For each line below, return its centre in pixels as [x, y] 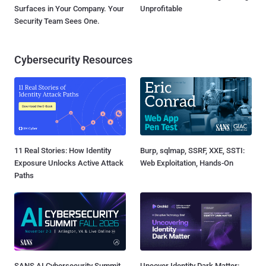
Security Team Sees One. [57, 21]
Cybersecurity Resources [73, 60]
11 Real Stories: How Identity [63, 151]
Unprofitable [161, 9]
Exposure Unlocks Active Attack [69, 163]
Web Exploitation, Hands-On [187, 163]
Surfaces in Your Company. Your [69, 9]
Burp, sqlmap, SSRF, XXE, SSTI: [192, 151]
